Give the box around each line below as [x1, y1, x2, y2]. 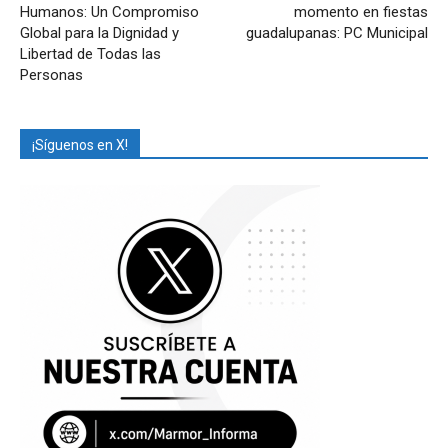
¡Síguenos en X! [32, 136, 128, 153]
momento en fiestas [294, 2, 428, 21]
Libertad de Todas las [20, 44, 161, 63]
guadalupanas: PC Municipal [246, 23, 428, 42]
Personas [20, 65, 83, 84]
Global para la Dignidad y [20, 23, 179, 42]
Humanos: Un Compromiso [20, 2, 199, 21]
